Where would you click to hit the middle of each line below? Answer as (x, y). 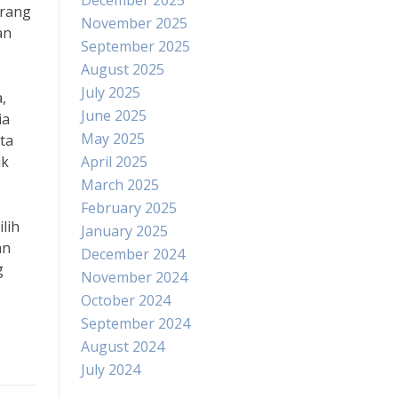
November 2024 (134, 277)
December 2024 (133, 254)
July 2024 (111, 370)
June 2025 (114, 115)
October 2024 (126, 300)
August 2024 (123, 346)
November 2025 (134, 23)
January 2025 (124, 231)
